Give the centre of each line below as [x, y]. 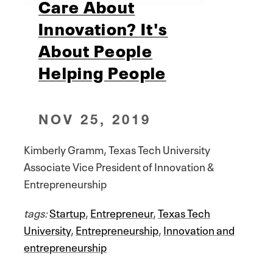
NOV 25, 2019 [95, 119]
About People [96, 49]
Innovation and [199, 229]
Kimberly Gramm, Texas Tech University [117, 148]
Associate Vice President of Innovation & [119, 165]
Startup [67, 212]
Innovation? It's [103, 27]
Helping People [102, 71]
